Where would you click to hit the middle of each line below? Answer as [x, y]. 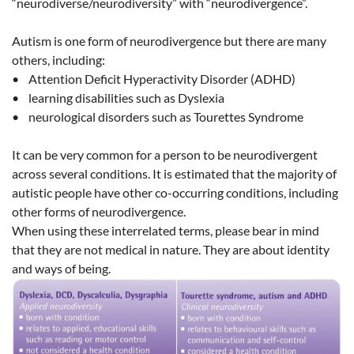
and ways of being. [61, 268]
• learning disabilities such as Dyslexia [118, 97]
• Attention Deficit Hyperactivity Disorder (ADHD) [154, 78]
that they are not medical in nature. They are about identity [171, 249]
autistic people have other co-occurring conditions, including [175, 192]
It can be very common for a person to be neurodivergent [165, 154]
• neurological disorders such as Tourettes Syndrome [158, 116]
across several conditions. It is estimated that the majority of [174, 173]
